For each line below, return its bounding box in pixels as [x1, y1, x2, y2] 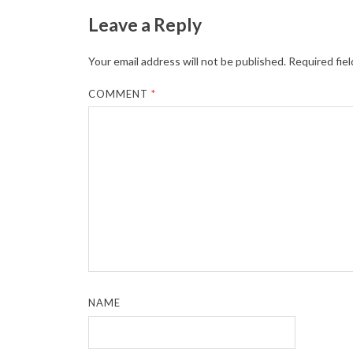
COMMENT [88, 87, 152, 100]
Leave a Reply [88, 13, 202, 35]
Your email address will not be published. [88, 54, 286, 68]
